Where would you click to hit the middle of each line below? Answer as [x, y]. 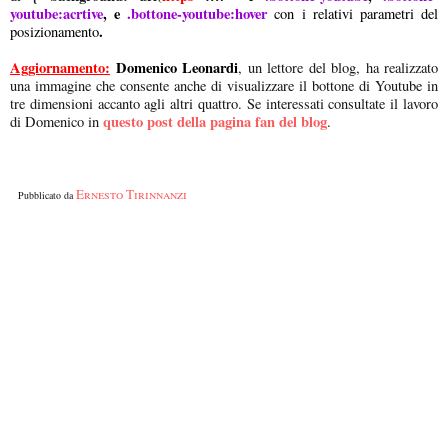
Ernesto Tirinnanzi [131, 193]
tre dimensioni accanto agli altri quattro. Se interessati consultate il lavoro [224, 103]
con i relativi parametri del [356, 13]
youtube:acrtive [56, 13]
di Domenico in [54, 121]
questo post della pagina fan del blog [215, 121]
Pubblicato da [47, 194]
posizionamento [54, 31]
